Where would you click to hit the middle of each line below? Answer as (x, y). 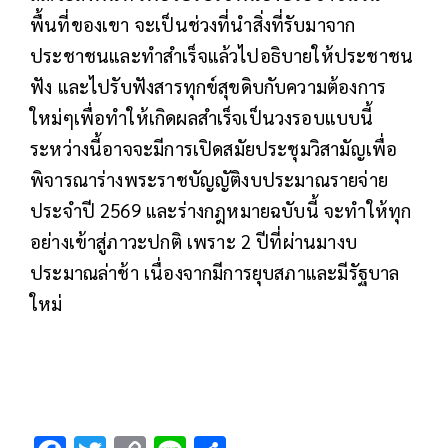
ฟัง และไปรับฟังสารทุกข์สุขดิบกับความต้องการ (208, 85)
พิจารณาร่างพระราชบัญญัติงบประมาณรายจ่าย (209, 178)
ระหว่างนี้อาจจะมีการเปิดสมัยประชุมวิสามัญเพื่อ (214, 147)
